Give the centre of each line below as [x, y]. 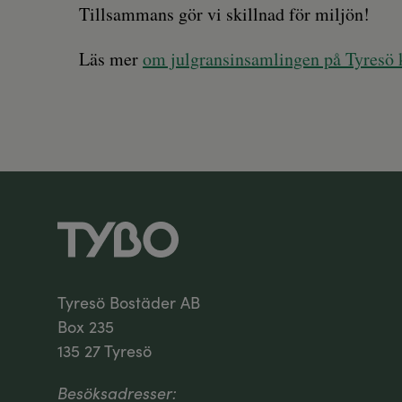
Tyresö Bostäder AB [129, 302]
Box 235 [86, 327]
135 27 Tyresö [105, 351]
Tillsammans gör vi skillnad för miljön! [224, 14]
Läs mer [111, 59]
